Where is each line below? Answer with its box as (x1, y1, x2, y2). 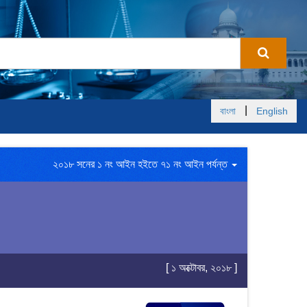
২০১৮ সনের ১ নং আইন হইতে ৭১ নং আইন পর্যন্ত (53, 158, 230, 170)
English (256, 106, 288, 116)
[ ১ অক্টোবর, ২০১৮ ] (166, 262, 237, 273)
